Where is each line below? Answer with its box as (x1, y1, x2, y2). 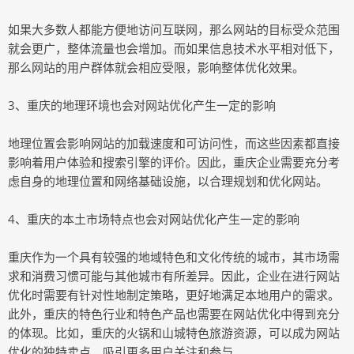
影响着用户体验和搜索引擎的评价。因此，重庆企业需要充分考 (8, 154, 340, 170)
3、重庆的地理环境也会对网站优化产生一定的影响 (8, 97, 276, 113)
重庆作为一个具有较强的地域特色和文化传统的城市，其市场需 (8, 249, 340, 265)
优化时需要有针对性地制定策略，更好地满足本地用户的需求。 (8, 287, 340, 303)
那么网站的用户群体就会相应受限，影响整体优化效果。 (8, 59, 304, 75)
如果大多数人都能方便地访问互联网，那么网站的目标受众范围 (8, 21, 340, 37)
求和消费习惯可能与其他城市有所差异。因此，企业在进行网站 (8, 268, 340, 284)
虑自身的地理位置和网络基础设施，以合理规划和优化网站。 (8, 173, 328, 189)
